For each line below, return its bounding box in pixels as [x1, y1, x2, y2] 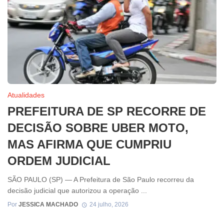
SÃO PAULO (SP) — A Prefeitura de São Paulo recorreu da [7, 175, 194, 184]
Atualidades [7, 91, 44, 99]
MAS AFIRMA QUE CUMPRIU [7, 137, 171, 151]
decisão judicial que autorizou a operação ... [7, 186, 147, 195]
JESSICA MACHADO [18, 201, 78, 208]
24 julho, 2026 [89, 201, 128, 208]
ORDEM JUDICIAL [7, 154, 110, 168]
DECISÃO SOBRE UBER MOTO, [7, 121, 188, 135]
